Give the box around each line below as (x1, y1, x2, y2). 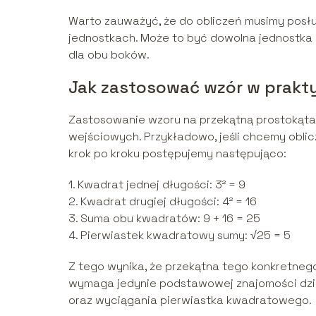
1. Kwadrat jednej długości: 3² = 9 (68, 176, 245, 192)
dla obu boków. (68, 47, 150, 62)
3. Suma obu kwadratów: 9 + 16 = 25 (68, 210, 260, 226)
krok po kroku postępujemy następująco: (68, 145, 286, 161)
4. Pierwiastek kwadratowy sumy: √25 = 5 (68, 227, 291, 243)
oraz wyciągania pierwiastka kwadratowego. (68, 292, 312, 308)
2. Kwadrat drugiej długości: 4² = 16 (68, 193, 257, 209)
